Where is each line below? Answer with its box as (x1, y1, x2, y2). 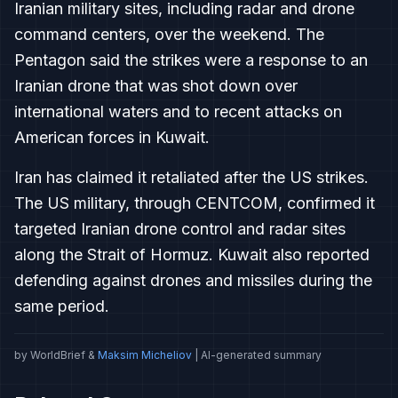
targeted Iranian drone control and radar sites (14, 219, 346, 238)
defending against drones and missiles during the (14, 271, 372, 290)
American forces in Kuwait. (14, 128, 210, 147)
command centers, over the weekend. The (14, 25, 324, 44)
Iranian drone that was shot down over (14, 76, 298, 95)
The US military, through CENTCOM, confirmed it (14, 194, 375, 212)
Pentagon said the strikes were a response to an (14, 51, 368, 69)
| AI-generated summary (192, 348, 322, 362)
